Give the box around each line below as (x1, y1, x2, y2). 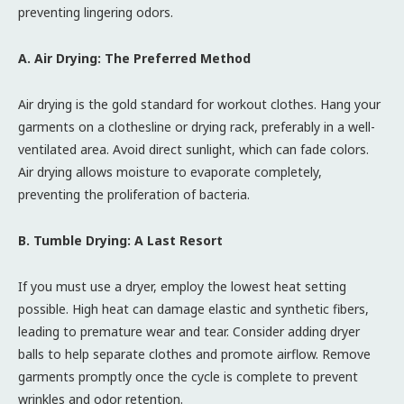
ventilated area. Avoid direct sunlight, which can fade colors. (18, 140, 369, 158)
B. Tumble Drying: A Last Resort (18, 231, 223, 249)
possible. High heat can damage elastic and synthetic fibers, (18, 299, 369, 317)
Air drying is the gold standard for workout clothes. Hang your (18, 95, 381, 113)
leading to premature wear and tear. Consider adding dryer (18, 322, 360, 340)
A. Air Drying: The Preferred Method (18, 49, 251, 67)
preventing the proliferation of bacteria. (18, 185, 250, 203)
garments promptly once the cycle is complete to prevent (18, 367, 358, 385)
